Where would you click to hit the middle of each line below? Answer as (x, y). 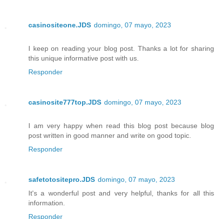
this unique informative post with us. (84, 58)
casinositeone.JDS (60, 25)
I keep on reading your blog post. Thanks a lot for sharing (121, 48)
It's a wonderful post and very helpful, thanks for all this (121, 193)
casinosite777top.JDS (65, 102)
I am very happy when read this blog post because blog (121, 125)
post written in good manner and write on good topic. (110, 135)
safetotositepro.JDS (62, 179)
